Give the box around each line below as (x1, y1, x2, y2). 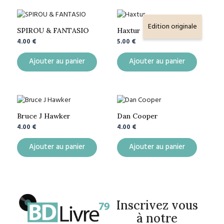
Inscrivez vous (116, 197, 198, 213)
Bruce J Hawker (17, 111, 70, 120)
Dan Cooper (117, 111, 158, 120)
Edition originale (148, 20, 197, 32)
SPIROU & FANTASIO (17, 25, 89, 35)
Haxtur (117, 25, 140, 35)
